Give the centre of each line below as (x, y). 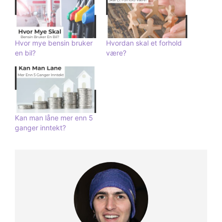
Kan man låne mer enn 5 (54, 117)
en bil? (25, 53)
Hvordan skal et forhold (144, 43)
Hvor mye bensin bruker (54, 43)
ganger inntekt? (40, 127)
